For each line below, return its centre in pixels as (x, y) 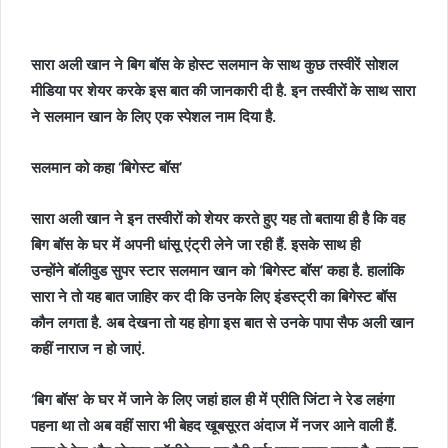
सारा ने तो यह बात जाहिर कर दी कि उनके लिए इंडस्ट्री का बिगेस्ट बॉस (213, 296)
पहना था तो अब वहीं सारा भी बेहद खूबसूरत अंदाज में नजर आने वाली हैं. (214, 425)
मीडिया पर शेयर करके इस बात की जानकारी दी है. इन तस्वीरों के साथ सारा (223, 90)
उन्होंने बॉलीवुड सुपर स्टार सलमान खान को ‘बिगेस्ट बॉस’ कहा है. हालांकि (217, 270)
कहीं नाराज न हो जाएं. (90, 348)
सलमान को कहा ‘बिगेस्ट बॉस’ (108, 167)
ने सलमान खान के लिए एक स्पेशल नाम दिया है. (155, 116)
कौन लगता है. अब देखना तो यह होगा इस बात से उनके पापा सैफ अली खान (222, 322)
